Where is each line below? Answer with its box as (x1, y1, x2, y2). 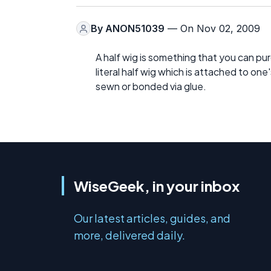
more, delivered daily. (74, 228, 185, 242)
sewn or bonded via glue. (96, 80, 206, 93)
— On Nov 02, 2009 (165, 22, 260, 34)
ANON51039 (105, 22, 165, 34)
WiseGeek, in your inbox (74, 177, 240, 195)
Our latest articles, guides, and (74, 211, 230, 225)
